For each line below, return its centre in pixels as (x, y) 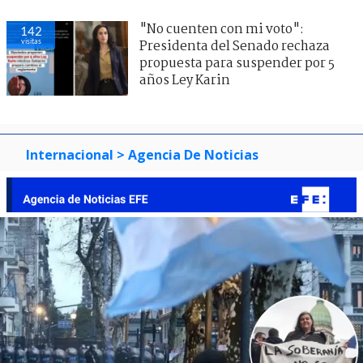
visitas (31, 41)
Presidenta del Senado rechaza (235, 46)
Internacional (70, 154)
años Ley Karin (185, 80)
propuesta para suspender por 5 (237, 63)
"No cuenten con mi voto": (222, 29)
